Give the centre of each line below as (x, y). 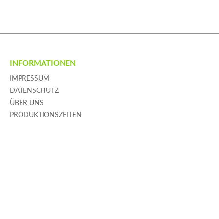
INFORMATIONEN (43, 63)
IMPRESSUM (30, 79)
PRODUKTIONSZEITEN (46, 116)
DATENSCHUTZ (34, 91)
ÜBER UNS (27, 103)
